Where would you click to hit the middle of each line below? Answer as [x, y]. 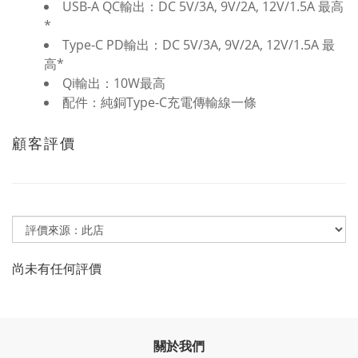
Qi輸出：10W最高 [114, 83]
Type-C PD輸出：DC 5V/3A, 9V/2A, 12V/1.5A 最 [199, 44]
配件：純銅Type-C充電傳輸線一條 [159, 102]
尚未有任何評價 [57, 268]
